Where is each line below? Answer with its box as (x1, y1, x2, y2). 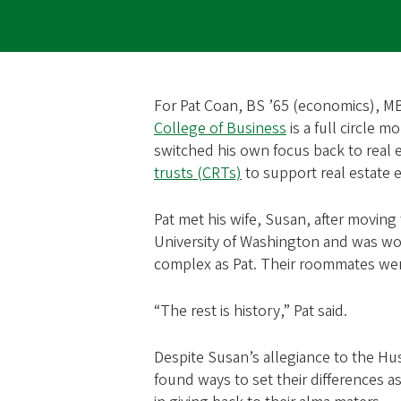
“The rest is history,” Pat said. (154, 299, 351, 322)
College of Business (154, 116, 286, 140)
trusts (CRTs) (154, 161, 242, 184)
